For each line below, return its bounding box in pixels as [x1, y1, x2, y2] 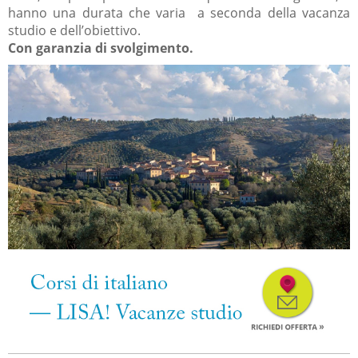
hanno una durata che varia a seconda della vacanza [8, 4, 350, 22]
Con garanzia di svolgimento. [8, 39, 193, 58]
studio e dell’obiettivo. [8, 22, 141, 40]
